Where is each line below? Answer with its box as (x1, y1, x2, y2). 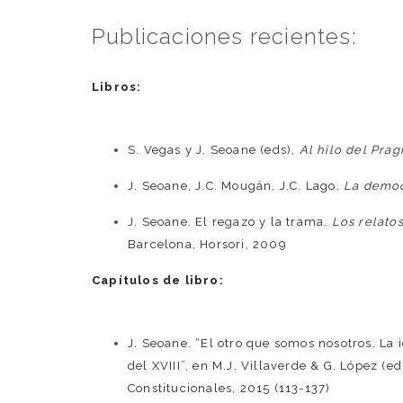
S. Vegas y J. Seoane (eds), (128, 143, 300, 157)
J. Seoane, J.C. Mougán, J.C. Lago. (128, 179, 345, 193)
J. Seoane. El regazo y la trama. (128, 215, 332, 229)
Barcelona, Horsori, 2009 (128, 237, 287, 252)
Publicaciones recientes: (92, 23, 357, 50)
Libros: (92, 80, 142, 94)
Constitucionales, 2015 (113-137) (128, 381, 331, 396)
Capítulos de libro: (92, 273, 224, 288)
